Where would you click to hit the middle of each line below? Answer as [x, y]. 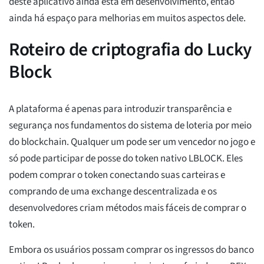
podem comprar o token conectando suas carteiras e [117, 175]
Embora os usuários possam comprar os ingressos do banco [131, 250]
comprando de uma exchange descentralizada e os [113, 192]
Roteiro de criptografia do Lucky [131, 50]
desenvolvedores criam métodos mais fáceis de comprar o [128, 208]
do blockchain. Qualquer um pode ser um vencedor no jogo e [132, 142]
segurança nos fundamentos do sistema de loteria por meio [130, 126]
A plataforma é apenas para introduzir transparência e [120, 109]
